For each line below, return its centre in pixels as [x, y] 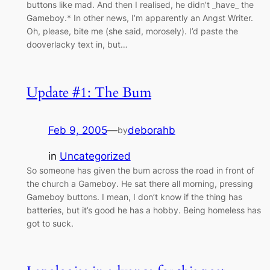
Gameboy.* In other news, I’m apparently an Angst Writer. [140, 18]
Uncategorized [95, 156]
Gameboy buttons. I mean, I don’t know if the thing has [134, 197]
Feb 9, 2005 [77, 130]
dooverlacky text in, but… [77, 45]
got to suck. [50, 224]
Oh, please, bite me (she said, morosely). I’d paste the [132, 31]
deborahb [151, 130]
